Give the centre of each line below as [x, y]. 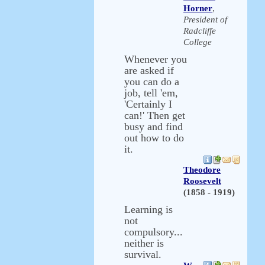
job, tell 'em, [151, 93]
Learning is [148, 209]
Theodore [202, 170]
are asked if [149, 70]
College [198, 42]
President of [205, 20]
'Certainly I [148, 104]
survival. [143, 254]
